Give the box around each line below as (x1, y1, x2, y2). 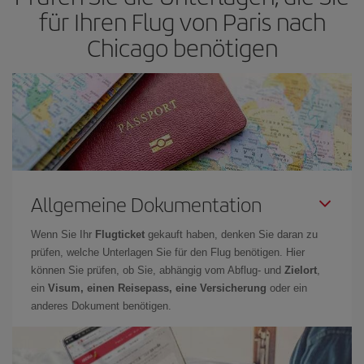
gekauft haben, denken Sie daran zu (145, 228, 318, 240)
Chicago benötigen (86, 30, 278, 64)
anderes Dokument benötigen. (31, 300, 175, 312)
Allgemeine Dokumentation (31, 190, 262, 218)
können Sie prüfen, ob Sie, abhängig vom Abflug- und (31, 264, 284, 276)
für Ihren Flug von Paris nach (38, 4, 326, 38)
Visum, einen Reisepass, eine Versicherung (48, 282, 266, 294)
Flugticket (95, 228, 145, 240)
